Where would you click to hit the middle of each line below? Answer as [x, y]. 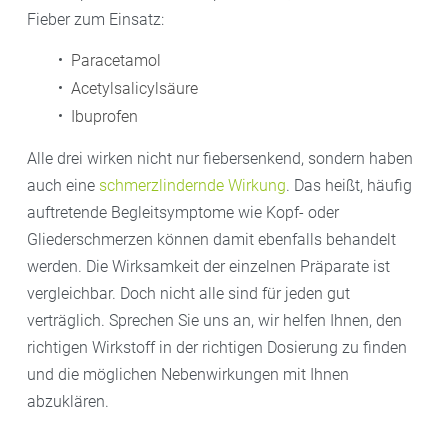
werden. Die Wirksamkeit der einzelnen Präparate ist [208, 266]
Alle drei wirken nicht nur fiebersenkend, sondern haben [220, 158]
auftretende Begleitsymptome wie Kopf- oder [183, 212]
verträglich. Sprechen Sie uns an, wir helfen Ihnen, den [214, 320]
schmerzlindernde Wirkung [192, 185]
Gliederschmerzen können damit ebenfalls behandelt [211, 239]
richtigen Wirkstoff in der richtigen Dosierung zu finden [217, 347]
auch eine [63, 185]
